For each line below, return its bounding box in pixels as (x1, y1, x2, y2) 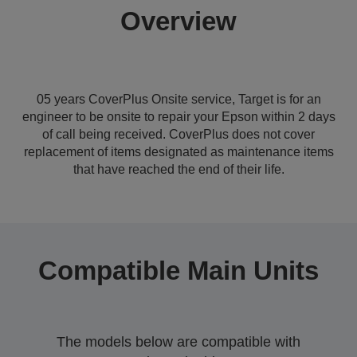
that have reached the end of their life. (73, 163, 284, 176)
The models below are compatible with (57, 334, 300, 350)
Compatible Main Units (38, 256, 319, 285)
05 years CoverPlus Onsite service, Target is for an (36, 92, 321, 106)
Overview (120, 6, 237, 36)
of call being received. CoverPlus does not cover (42, 127, 315, 141)
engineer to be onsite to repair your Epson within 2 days (22, 110, 335, 124)
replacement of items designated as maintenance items (23, 145, 334, 159)
